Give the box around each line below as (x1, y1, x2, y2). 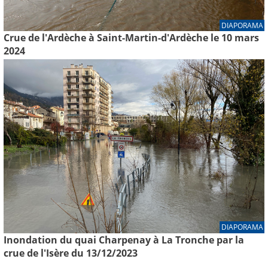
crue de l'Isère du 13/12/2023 (4, 246, 138, 260)
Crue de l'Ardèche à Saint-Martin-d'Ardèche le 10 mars (4, 31, 259, 45)
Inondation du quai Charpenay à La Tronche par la (4, 233, 244, 246)
